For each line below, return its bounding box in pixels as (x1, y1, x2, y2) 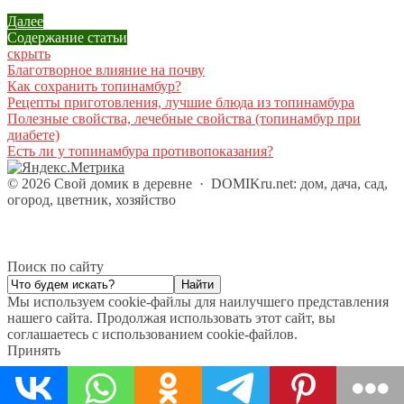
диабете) (7, 127, 60, 143)
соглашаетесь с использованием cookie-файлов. (7, 326, 298, 343)
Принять (7, 343, 60, 359)
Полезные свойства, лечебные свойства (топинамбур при (7, 111, 361, 127)
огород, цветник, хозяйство (7, 192, 176, 208)
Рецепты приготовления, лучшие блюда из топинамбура (7, 95, 354, 111)
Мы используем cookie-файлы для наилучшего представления (7, 294, 389, 310)
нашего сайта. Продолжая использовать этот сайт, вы (7, 310, 335, 326)
